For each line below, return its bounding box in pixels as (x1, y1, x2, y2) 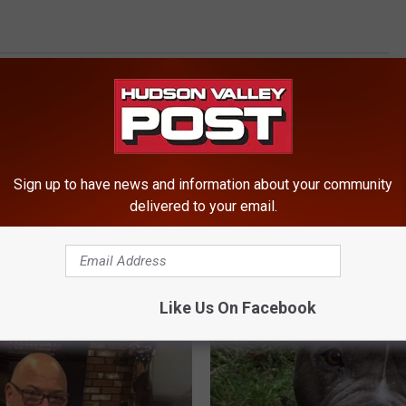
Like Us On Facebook (159, 297, 316, 317)
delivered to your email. (129, 197, 277, 215)
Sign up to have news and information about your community (14, 175, 392, 193)
